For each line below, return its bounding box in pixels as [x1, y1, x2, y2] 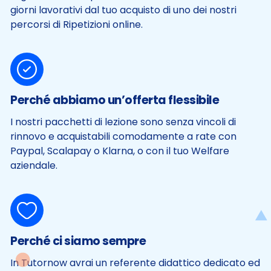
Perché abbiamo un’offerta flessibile [10, 92, 219, 109]
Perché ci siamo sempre [10, 233, 146, 250]
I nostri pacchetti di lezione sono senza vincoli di [10, 115, 236, 129]
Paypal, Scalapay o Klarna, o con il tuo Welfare [10, 144, 229, 158]
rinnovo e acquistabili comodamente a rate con [10, 129, 237, 144]
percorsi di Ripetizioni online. [10, 18, 143, 32]
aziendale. [10, 158, 57, 173]
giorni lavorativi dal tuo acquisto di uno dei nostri [10, 3, 237, 18]
